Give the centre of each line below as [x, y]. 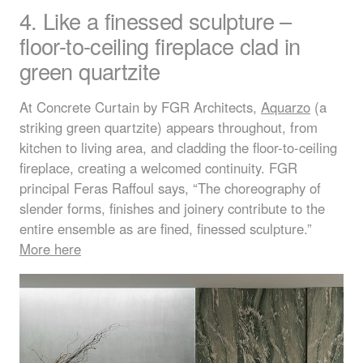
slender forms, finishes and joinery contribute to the [172, 209]
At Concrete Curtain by [90, 107]
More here [50, 249]
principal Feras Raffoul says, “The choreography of [170, 188]
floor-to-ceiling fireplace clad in [160, 45]
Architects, [225, 107]
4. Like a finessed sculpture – [156, 20]
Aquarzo [286, 107]
